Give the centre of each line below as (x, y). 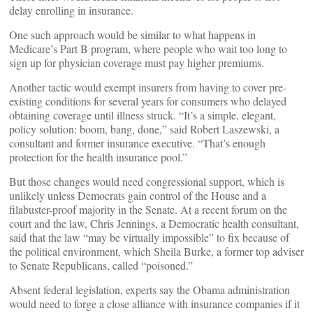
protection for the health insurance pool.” (98, 157)
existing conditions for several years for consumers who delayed (148, 101)
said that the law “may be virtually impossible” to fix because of (149, 237)
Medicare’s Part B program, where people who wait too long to (148, 49)
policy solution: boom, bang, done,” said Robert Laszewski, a (144, 129)
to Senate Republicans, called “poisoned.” (101, 265)
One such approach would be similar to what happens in (132, 35)
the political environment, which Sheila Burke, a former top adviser (156, 251)
